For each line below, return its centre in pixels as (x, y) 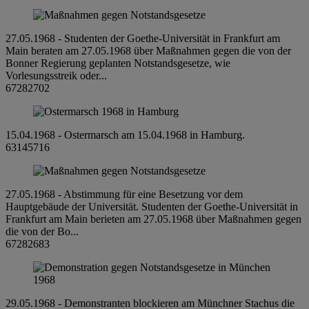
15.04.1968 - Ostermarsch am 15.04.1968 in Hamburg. (125, 134)
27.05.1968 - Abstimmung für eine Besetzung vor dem (124, 194)
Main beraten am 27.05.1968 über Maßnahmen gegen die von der (148, 50)
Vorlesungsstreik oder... (56, 75)
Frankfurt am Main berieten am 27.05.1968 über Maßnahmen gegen (153, 219)
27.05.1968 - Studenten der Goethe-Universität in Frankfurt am (143, 38)
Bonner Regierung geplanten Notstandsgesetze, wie (118, 63)
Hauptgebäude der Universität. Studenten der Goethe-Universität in (152, 206)
